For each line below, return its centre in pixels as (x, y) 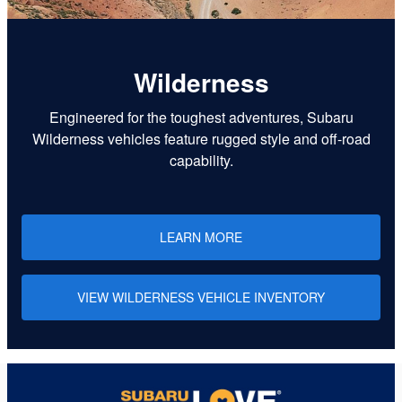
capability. (201, 160)
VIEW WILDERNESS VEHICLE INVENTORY (201, 297)
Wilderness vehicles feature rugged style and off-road (201, 139)
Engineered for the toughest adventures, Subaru (201, 117)
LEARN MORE (201, 237)
